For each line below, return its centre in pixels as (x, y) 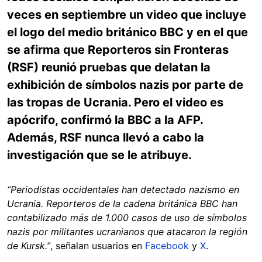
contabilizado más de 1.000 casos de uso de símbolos (127, 218)
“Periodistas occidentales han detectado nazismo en (123, 189)
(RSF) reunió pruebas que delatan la (109, 67)
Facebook (167, 246)
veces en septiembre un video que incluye (127, 15)
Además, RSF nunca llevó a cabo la (106, 137)
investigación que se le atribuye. (99, 155)
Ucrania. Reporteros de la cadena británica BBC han (122, 204)
